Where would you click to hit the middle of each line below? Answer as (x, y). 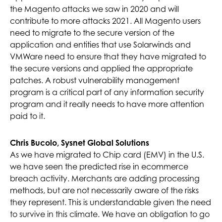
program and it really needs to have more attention (107, 104)
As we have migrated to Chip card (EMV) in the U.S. (107, 155)
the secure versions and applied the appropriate (101, 69)
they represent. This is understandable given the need (111, 202)
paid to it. (28, 116)
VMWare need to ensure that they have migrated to (108, 57)
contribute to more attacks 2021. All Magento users (105, 21)
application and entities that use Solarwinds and (100, 45)
